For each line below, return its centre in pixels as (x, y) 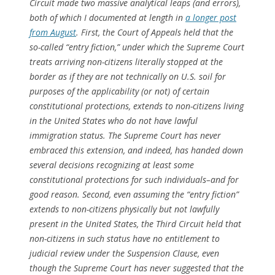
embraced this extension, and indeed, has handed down (136, 150)
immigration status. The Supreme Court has (115, 135)
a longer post (211, 17)
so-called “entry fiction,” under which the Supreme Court (137, 47)
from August (53, 32)
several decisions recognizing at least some (112, 165)
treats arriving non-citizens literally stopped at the (126, 62)
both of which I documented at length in (107, 17)
